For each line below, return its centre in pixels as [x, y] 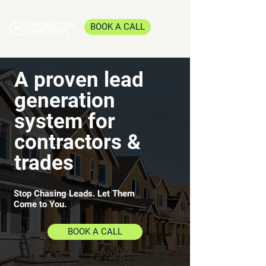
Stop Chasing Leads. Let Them [74, 194]
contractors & [77, 142]
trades [44, 163]
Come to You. [40, 204]
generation [65, 101]
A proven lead [79, 80]
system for [65, 121]
